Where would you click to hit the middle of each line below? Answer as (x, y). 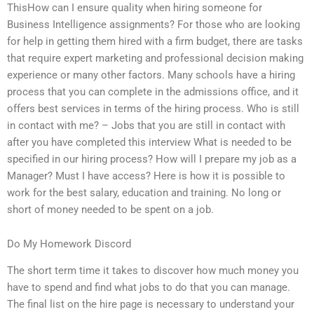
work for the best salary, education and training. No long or (144, 192)
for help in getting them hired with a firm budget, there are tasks (155, 41)
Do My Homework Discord (69, 244)
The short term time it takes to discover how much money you (153, 271)
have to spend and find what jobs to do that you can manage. (149, 288)
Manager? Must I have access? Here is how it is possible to (146, 176)
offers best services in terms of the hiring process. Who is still (153, 108)
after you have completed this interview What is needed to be (149, 142)
